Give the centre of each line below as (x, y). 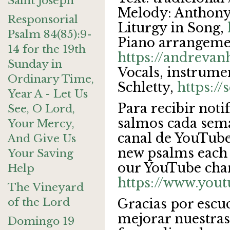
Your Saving (41, 154)
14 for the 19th (47, 49)
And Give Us (42, 139)
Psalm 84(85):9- (50, 34)
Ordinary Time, (51, 79)
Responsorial (43, 20)
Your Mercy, (41, 124)
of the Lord (39, 202)
